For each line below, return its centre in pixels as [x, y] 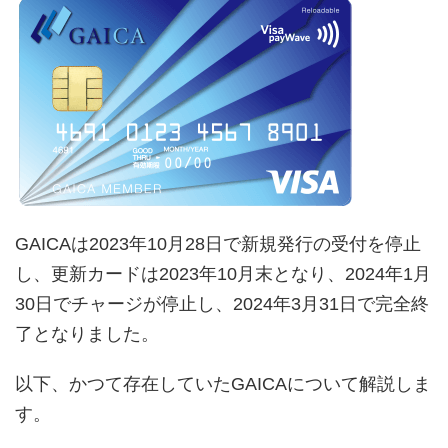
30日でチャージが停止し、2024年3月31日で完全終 [222, 303]
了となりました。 [87, 333]
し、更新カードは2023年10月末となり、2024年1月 [223, 273]
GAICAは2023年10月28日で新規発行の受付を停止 [218, 243]
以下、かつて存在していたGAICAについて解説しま [223, 383]
